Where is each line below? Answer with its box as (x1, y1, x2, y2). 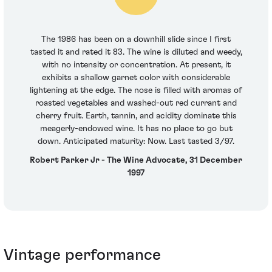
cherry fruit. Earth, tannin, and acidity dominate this (35, 111, 237, 120)
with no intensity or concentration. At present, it (41, 60, 231, 69)
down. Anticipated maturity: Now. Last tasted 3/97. (38, 137, 234, 146)
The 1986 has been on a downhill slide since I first (41, 35, 231, 44)
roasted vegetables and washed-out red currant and (35, 98, 237, 107)
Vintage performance (4, 246, 161, 263)
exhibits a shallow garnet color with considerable (42, 73, 230, 82)
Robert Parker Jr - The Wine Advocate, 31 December (30, 156, 242, 165)
